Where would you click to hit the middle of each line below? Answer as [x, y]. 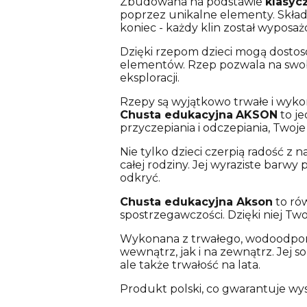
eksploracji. [149, 78]
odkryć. [140, 178]
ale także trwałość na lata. [190, 265]
